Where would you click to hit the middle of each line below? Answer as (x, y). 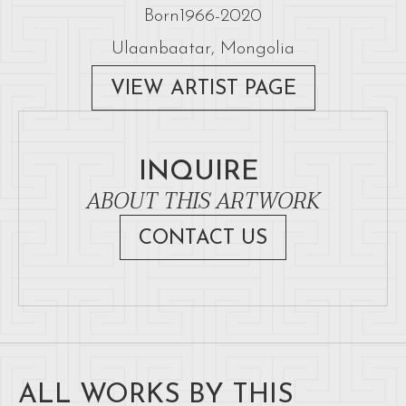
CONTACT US (203, 238)
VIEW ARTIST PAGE (203, 89)
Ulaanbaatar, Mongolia (203, 48)
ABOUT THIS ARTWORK (203, 201)
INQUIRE (203, 172)
